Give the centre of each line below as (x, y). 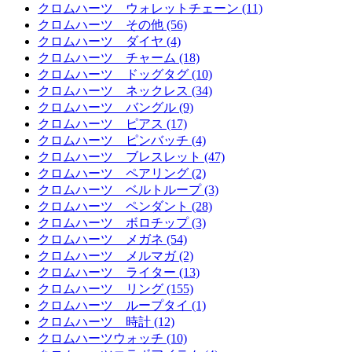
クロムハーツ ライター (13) (119, 273)
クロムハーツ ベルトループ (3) (128, 190)
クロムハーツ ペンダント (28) (125, 207)
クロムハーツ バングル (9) (115, 108)
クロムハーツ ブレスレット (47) (131, 157)
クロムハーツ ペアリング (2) (122, 174)
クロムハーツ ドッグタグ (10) (125, 75)
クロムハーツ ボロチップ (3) (122, 223)
